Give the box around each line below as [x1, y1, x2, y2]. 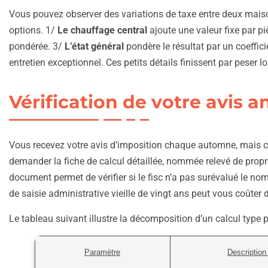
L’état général [65, 41, 124, 53]
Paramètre [84, 248, 120, 257]
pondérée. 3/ [9, 41, 65, 53]
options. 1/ [9, 25, 57, 36]
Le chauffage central [57, 25, 147, 36]
